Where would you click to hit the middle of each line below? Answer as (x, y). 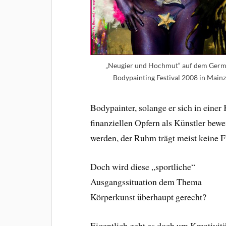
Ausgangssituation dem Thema (146, 181)
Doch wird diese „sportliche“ (143, 166)
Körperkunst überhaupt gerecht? (149, 196)
